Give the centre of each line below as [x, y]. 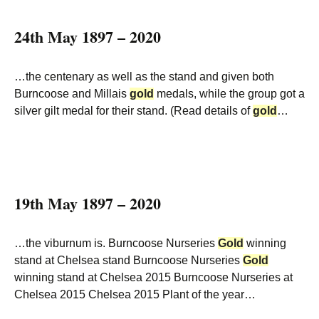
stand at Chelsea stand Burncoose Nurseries [129, 260]
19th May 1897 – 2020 [88, 203]
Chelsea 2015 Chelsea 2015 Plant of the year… [135, 294]
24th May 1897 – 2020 [88, 37]
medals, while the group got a [229, 94]
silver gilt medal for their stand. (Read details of [134, 111]
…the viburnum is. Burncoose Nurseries [116, 243]
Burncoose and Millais [72, 94]
